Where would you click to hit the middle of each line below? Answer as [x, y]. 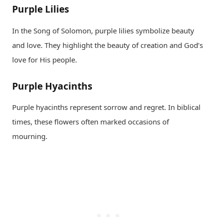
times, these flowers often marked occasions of [91, 122]
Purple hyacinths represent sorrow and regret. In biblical [106, 107]
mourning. [30, 136]
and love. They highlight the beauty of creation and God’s [108, 45]
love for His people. [45, 59]
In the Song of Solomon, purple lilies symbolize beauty [103, 30]
